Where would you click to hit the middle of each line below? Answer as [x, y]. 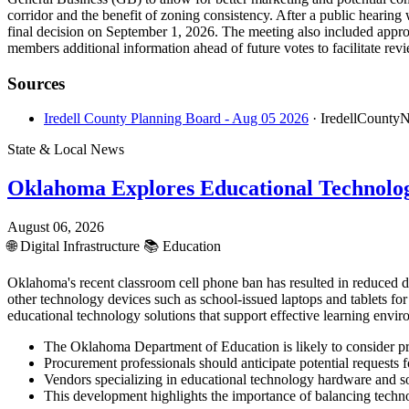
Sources [36, 83]
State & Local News [66, 150]
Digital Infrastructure [80, 246]
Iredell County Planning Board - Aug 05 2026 [176, 119]
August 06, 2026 [56, 227]
